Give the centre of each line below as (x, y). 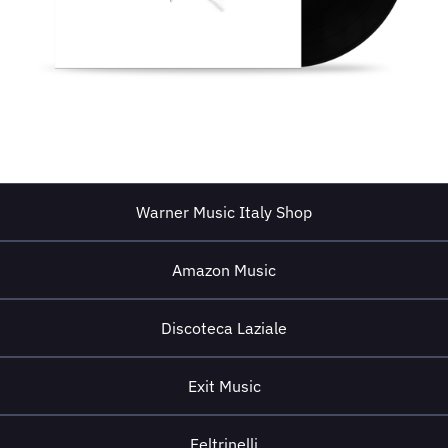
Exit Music (224, 386)
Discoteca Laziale (224, 328)
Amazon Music (224, 270)
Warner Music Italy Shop (224, 212)
